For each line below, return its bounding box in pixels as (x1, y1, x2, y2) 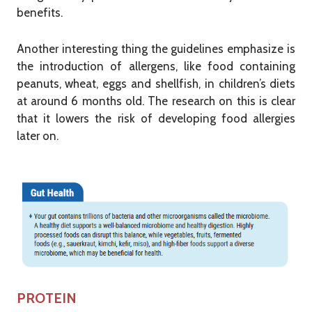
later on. (16, 128, 58, 143)
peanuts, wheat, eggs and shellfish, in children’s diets (16, 76, 296, 91)
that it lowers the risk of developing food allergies (16, 111, 296, 125)
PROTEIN (16, 290, 77, 306)
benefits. (16, 5, 63, 19)
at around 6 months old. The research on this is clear (16, 93, 296, 108)
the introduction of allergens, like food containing (16, 58, 296, 73)
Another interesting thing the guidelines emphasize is (16, 41, 296, 56)
